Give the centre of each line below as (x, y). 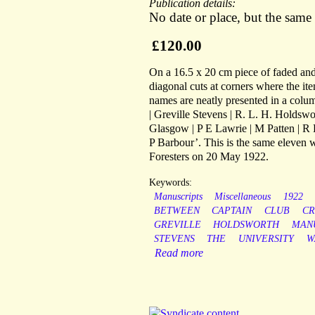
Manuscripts (178, 197)
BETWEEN (176, 211)
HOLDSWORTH (246, 225)
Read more (179, 253)
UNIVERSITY (266, 239)
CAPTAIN (232, 211)
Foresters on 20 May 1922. (209, 157)
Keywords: (171, 183)
